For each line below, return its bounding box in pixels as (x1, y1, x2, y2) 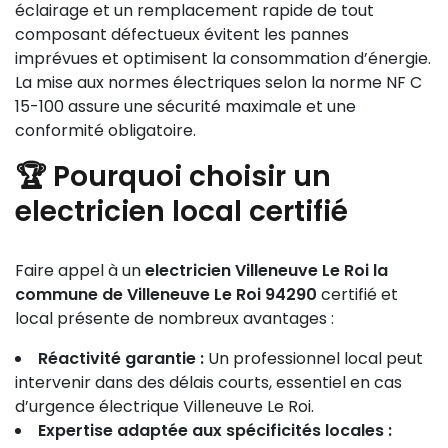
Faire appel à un (15, 259, 145, 282)
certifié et (317, 283, 398, 306)
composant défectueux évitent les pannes (15, 23, 349, 46)
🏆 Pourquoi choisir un (15, 157, 331, 196)
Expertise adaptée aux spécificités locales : (38, 419, 392, 442)
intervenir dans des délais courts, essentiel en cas (15, 371, 402, 394)
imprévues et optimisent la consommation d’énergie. (15, 47, 431, 70)
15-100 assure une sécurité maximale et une (15, 95, 356, 118)
